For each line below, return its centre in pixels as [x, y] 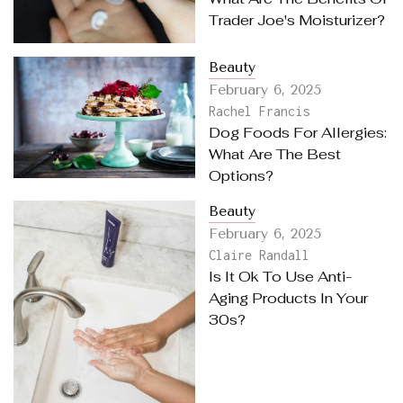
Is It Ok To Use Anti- [280, 277]
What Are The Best [274, 155]
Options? [241, 176]
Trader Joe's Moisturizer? [296, 20]
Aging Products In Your [288, 299]
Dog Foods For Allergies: [297, 133]
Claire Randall [259, 255]
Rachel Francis [259, 112]
